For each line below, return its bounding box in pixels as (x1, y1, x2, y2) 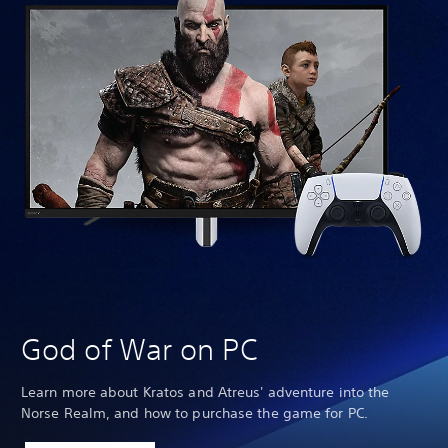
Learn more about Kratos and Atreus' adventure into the (21, 383, 390, 402)
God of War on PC (21, 332, 258, 368)
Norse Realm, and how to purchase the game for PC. (21, 404, 368, 423)
